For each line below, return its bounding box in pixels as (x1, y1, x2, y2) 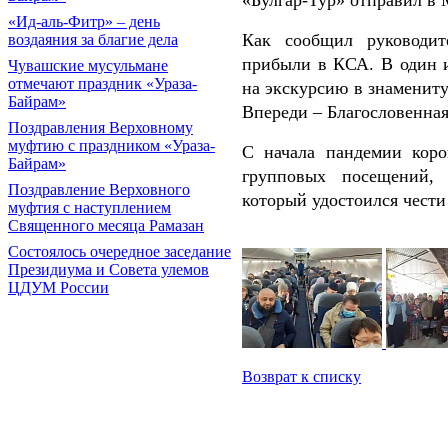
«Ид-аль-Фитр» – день (8, 13, 160, 30)
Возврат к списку (242, 368, 361, 386)
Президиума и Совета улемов (8, 261, 209, 278)
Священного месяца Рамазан (8, 217, 204, 234)
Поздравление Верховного (8, 181, 190, 198)
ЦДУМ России (8, 279, 109, 296)
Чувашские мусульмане (8, 57, 168, 74)
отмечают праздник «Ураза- (8, 75, 197, 92)
